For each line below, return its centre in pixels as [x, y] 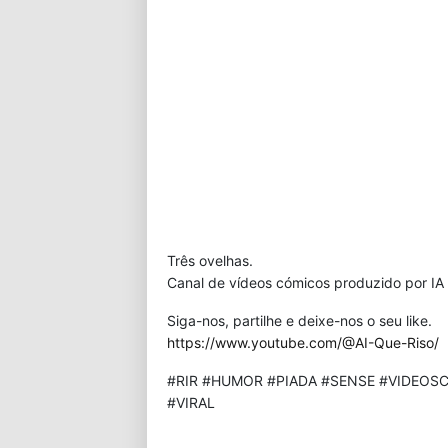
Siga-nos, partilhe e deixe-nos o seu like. [299, 320]
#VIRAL [191, 402]
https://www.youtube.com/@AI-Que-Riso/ [303, 342]
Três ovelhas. [210, 260]
